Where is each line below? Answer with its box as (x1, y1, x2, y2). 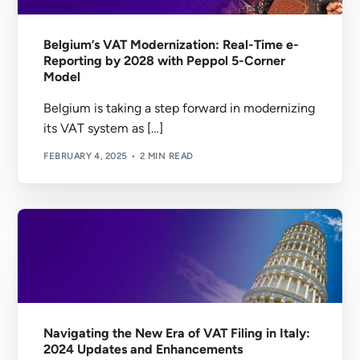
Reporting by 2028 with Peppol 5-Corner (43, 53, 286, 69)
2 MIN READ (139, 150, 194, 162)
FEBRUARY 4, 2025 (43, 150, 127, 162)
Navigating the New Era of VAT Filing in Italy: (43, 325, 311, 342)
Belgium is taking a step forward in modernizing (43, 100, 316, 117)
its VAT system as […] (43, 121, 164, 137)
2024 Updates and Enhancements (43, 342, 243, 358)
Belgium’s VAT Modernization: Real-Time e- (43, 37, 300, 53)
